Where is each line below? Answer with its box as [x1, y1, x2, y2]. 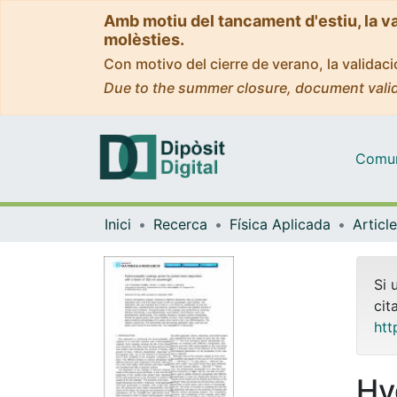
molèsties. [104, 30, 184, 49]
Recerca [153, 214, 207, 233]
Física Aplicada [230, 214, 331, 233]
